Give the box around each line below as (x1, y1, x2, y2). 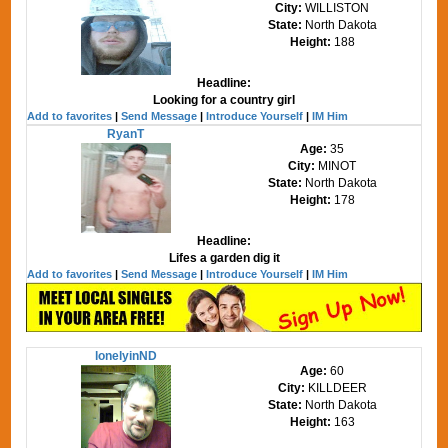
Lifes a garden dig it (168, 251, 280, 265)
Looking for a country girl (153, 93, 295, 107)
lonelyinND (94, 348, 157, 363)
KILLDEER (307, 380, 367, 395)
